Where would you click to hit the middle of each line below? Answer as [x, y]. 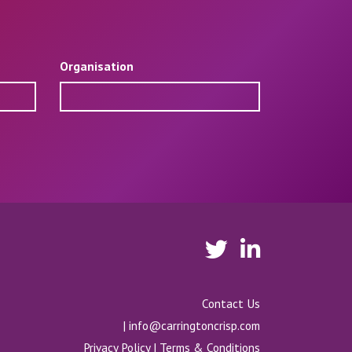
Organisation [97, 66]
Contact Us [231, 303]
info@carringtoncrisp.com [194, 325]
